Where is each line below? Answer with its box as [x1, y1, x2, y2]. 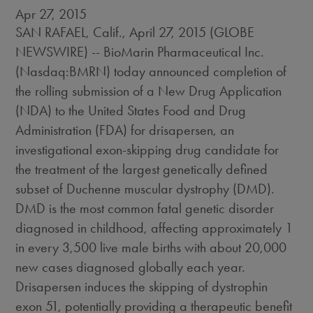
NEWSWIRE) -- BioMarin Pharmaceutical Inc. [15, 43, 265, 60]
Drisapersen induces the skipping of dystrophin [15, 278, 268, 295]
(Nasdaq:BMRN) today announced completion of [15, 63, 287, 80]
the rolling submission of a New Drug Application [15, 82, 282, 99]
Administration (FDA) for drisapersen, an [15, 122, 235, 138]
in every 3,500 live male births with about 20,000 [15, 239, 287, 256]
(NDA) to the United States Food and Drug [15, 102, 247, 119]
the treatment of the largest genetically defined [15, 161, 268, 177]
